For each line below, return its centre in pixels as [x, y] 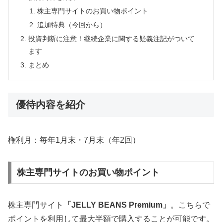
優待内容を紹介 [51, 105]
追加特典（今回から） [72, 25]
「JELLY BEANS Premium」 [117, 205]
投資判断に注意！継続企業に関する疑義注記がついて [112, 38]
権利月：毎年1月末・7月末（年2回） [74, 140]
